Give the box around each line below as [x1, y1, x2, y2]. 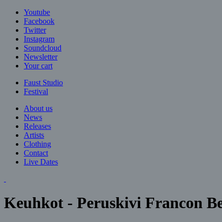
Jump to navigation [4, 8, 63, 16]
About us [24, 104, 53, 112]
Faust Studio [24, 78, 63, 87]
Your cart [24, 61, 53, 70]
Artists [24, 131, 44, 139]
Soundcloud [24, 44, 61, 52]
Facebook [24, 17, 55, 25]
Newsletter [24, 53, 57, 61]
